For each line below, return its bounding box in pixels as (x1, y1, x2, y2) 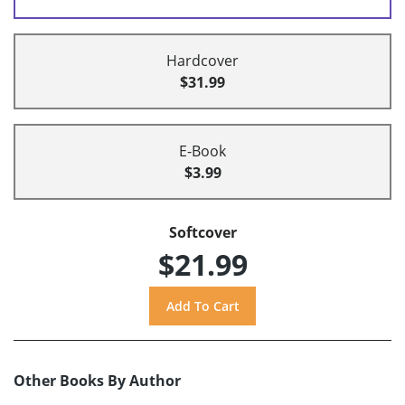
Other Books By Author (14, 371, 181, 391)
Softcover (168, 222, 237, 243)
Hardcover (166, 51, 239, 71)
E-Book (179, 141, 226, 162)
